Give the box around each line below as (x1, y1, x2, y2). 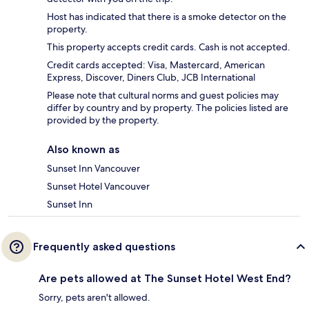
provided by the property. (47, 114, 159, 127)
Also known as (47, 143, 119, 157)
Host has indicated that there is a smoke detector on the (47, 10, 286, 23)
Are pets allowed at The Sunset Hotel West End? (39, 272, 291, 286)
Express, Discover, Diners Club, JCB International (47, 71, 255, 84)
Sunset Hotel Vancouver (47, 180, 150, 193)
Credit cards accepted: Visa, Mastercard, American (47, 59, 265, 72)
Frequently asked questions (33, 240, 175, 254)
